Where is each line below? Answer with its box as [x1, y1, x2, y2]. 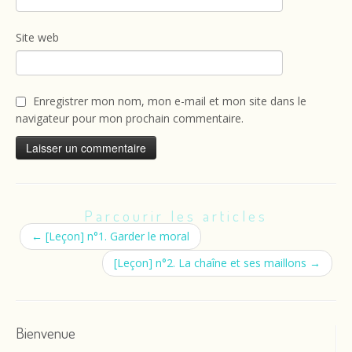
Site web [16, 30, 59, 45]
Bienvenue [16, 323, 75, 343]
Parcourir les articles [84, 206, 268, 225]
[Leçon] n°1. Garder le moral [42, 229, 189, 244]
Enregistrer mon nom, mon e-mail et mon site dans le [33, 93, 306, 108]
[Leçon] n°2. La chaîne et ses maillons [114, 255, 310, 270]
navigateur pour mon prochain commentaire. [16, 111, 244, 126]
